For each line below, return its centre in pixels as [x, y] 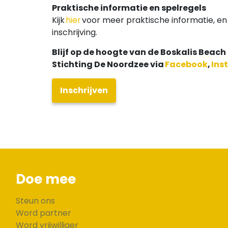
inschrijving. [75, 33]
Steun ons [35, 201]
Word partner [44, 213]
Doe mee [46, 179]
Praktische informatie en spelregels [129, 8]
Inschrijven [84, 91]
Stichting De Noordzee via [108, 65]
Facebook [186, 65]
